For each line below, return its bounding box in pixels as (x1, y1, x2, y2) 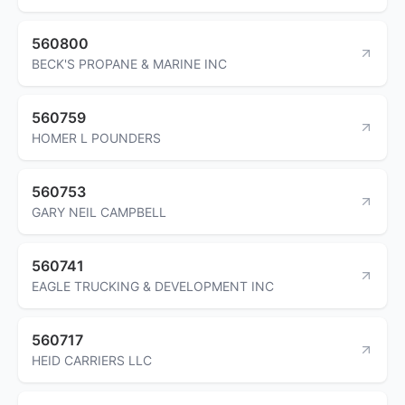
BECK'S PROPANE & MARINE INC (32, 55, 227, 71)
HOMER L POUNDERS (32, 129, 161, 146)
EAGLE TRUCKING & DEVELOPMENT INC (32, 278, 274, 294)
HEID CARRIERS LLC (32, 352, 152, 368)
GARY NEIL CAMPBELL (32, 203, 166, 220)
